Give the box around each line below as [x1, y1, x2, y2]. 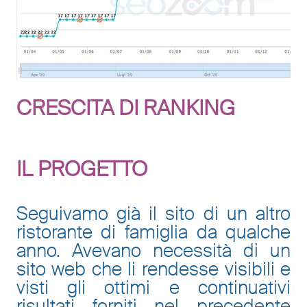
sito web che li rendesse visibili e [16, 257, 291, 282]
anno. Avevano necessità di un [16, 238, 291, 263]
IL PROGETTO [16, 156, 147, 184]
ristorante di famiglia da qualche [16, 220, 291, 245]
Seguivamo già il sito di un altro [16, 201, 291, 226]
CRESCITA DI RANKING [16, 94, 235, 122]
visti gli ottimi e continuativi [16, 275, 291, 300]
